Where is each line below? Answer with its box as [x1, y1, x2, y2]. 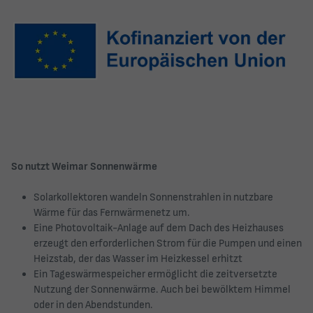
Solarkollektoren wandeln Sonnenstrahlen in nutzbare [34, 191, 273, 205]
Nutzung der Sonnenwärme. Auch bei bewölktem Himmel [34, 283, 291, 297]
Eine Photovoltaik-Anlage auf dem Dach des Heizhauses [34, 221, 284, 235]
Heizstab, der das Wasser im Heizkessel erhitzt [34, 252, 242, 266]
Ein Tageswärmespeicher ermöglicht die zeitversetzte [34, 268, 277, 282]
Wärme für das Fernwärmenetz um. [34, 206, 190, 220]
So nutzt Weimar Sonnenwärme [11, 159, 157, 173]
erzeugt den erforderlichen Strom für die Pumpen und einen [34, 237, 302, 251]
